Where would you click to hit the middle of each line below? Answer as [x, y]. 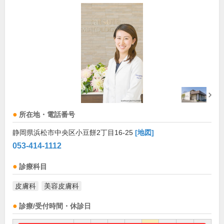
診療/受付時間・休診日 [55, 206]
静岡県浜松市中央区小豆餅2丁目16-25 [74, 132]
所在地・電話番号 [47, 115]
